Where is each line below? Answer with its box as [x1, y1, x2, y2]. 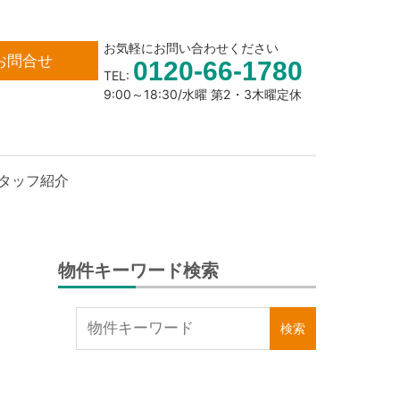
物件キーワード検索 [57, 260, 219, 282]
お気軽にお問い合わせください [103, 39, 279, 55]
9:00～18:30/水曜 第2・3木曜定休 [103, 86, 302, 102]
